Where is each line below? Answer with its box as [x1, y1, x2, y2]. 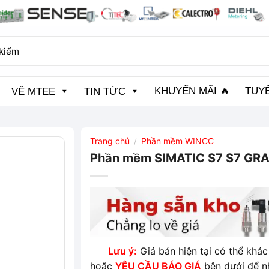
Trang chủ [90, 136, 130, 147]
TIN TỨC [84, 86, 125, 98]
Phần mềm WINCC [141, 136, 214, 147]
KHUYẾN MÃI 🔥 [154, 85, 230, 97]
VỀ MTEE [11, 86, 55, 98]
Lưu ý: [108, 245, 138, 258]
